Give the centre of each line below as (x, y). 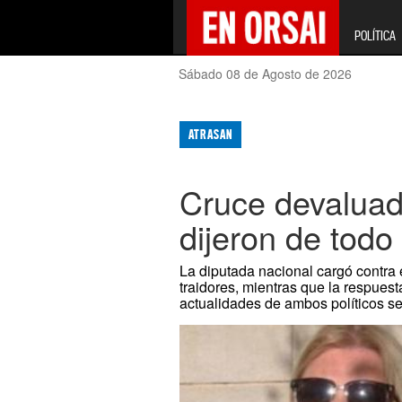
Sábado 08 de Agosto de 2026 (266, 74)
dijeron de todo (287, 237)
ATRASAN (211, 135)
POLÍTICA (375, 35)
